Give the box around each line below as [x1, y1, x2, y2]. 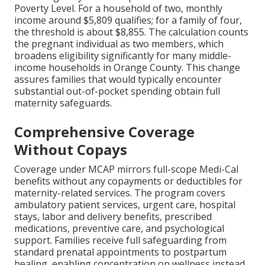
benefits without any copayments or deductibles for [14, 174, 243, 188]
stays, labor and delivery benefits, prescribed [14, 210, 212, 224]
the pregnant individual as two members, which [14, 37, 224, 51]
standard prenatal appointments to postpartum [14, 245, 227, 259]
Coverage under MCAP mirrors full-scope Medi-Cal [14, 163, 238, 176]
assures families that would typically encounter [14, 73, 222, 86]
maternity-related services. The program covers [14, 186, 225, 200]
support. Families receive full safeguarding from [14, 234, 227, 247]
